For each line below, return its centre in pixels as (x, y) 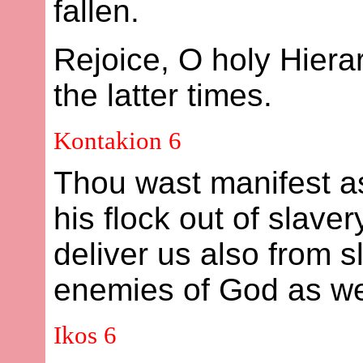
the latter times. (163, 95)
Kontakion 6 (118, 140)
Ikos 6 (85, 335)
